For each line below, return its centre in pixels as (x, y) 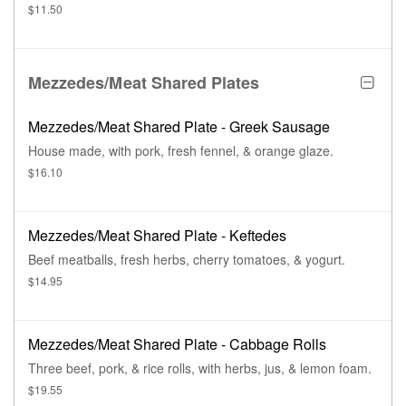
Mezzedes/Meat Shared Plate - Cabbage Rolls (177, 344)
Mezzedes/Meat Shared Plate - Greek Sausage (179, 127)
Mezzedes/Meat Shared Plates (144, 83)
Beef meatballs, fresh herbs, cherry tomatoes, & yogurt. (187, 260)
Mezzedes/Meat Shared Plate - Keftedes (157, 236)
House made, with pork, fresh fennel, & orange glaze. (181, 151)
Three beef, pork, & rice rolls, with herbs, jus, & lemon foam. (200, 368)
